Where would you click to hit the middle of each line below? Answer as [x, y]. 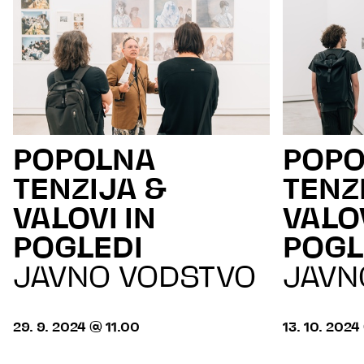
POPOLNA [84, 162]
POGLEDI [78, 250]
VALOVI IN [84, 221]
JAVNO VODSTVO [134, 279]
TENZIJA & [89, 191]
